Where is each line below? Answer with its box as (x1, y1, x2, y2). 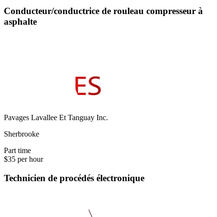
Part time (4, 146, 31, 155)
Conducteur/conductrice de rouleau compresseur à (4, 5, 203, 16)
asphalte (4, 16, 37, 27)
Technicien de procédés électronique (4, 173, 144, 184)
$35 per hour (4, 155, 43, 164)
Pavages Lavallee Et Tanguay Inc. (4, 113, 108, 122)
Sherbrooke (4, 130, 39, 139)
